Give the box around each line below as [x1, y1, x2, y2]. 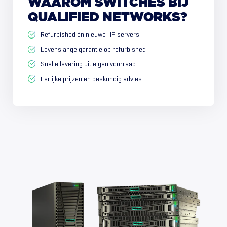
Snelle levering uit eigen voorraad [41, 60, 136, 68]
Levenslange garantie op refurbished [41, 45, 146, 54]
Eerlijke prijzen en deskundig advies [41, 74, 142, 83]
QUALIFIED [28, 11, 99, 24]
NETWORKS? [102, 11, 187, 24]
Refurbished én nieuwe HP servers [41, 30, 139, 39]
